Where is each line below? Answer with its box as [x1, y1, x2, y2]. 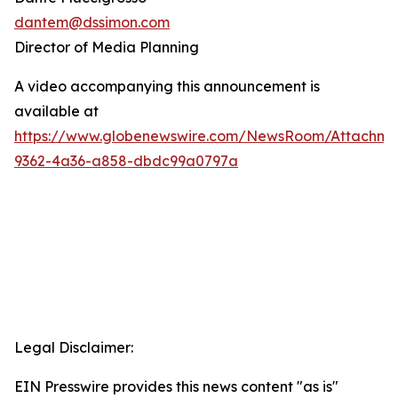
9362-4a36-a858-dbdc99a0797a [14, 152, 238, 170]
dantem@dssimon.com [14, 13, 170, 31]
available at [14, 102, 99, 120]
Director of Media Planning [14, 38, 199, 56]
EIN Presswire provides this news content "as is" [14, 378, 338, 395]
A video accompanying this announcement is [14, 77, 320, 95]
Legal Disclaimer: [14, 338, 133, 356]
